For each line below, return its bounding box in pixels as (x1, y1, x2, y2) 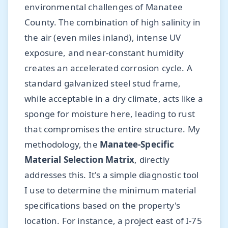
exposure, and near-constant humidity (24, 46, 184, 59)
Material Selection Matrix (24, 153, 135, 165)
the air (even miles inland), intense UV (24, 31, 181, 43)
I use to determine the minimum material (24, 184, 196, 196)
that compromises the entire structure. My (24, 123, 200, 135)
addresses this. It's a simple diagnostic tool (24, 168, 199, 181)
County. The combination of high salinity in (24, 16, 201, 28)
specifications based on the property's (24, 199, 181, 211)
